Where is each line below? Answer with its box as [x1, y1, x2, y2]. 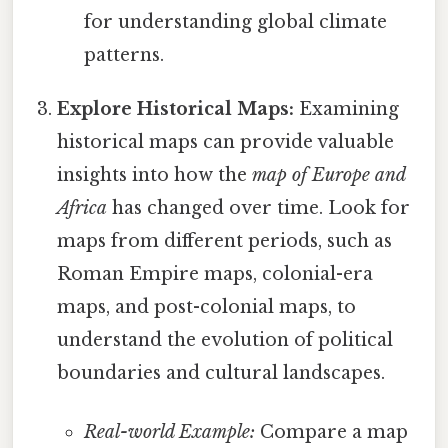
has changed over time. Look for [107, 196, 411, 219]
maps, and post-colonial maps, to [57, 295, 357, 318]
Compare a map [254, 420, 408, 443]
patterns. [83, 43, 164, 66]
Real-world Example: [83, 420, 255, 443]
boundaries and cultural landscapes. [57, 361, 386, 384]
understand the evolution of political [57, 328, 394, 351]
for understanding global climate [83, 10, 387, 33]
